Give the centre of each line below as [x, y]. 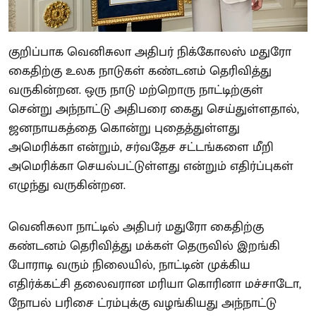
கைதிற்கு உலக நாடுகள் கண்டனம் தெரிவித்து [140, 71]
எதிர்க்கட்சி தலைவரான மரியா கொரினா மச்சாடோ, [155, 284]
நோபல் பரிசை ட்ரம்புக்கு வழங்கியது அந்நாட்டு [142, 303]
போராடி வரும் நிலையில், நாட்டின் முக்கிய [129, 265]
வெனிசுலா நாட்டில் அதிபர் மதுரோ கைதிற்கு [136, 227]
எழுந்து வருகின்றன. [67, 185]
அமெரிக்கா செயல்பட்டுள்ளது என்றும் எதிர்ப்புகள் [151, 166]
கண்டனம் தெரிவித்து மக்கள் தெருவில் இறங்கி [144, 246]
